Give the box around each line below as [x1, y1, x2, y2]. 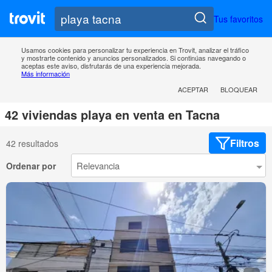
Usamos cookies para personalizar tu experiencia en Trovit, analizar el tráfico [21, 45, 249, 55]
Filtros [230, 136, 259, 151]
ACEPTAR [178, 84, 208, 95]
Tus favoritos [214, 12, 263, 25]
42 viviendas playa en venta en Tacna [5, 106, 220, 124]
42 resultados [6, 137, 58, 149]
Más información [21, 69, 70, 79]
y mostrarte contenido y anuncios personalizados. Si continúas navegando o [21, 53, 246, 63]
